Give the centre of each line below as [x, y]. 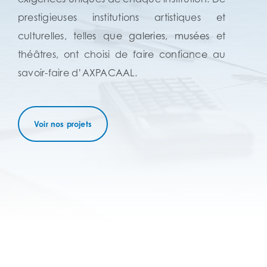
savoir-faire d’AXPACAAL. [77, 73]
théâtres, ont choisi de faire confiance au [122, 55]
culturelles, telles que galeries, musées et [122, 36]
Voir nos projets [63, 124]
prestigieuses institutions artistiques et [122, 18]
